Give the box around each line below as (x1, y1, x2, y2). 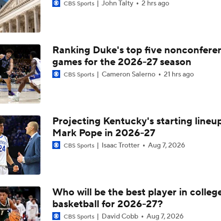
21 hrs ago (163, 70, 194, 79)
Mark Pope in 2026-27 (52, 127, 155, 140)
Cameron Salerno (100, 70, 157, 79)
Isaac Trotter (100, 141, 141, 150)
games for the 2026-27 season (52, 56, 191, 69)
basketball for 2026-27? (52, 198, 163, 211)
